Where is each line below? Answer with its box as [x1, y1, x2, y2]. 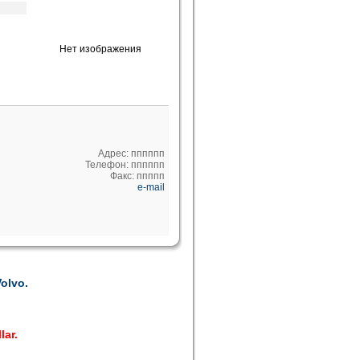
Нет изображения [59, 43, 141, 55]
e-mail [137, 182, 165, 193]
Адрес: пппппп [98, 148, 165, 159]
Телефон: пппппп [85, 159, 165, 170]
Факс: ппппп [110, 170, 165, 182]
